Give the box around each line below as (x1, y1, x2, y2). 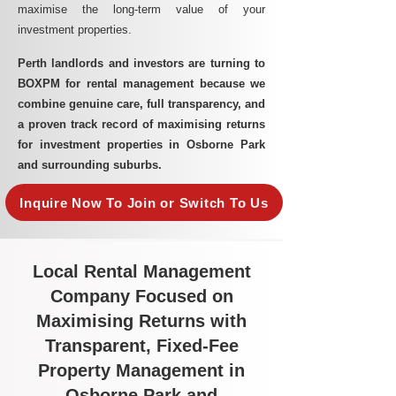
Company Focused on (49, 286, 233, 306)
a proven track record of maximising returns (18, 118, 265, 131)
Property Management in (38, 361, 245, 380)
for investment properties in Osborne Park (18, 138, 265, 151)
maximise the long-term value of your (18, 3, 265, 16)
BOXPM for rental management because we (18, 77, 265, 90)
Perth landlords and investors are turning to (18, 57, 265, 70)
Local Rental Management (32, 262, 251, 281)
